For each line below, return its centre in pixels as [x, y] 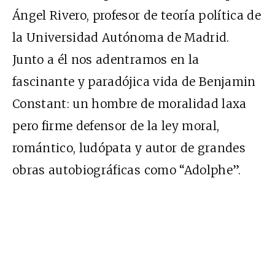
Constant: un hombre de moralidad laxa [130, 104]
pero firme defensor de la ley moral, [116, 126]
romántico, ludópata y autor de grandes [129, 148]
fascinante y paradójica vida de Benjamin [134, 82]
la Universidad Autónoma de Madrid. [121, 38]
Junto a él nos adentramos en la [106, 60]
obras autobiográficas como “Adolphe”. [127, 170]
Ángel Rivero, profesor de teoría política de [137, 16]
